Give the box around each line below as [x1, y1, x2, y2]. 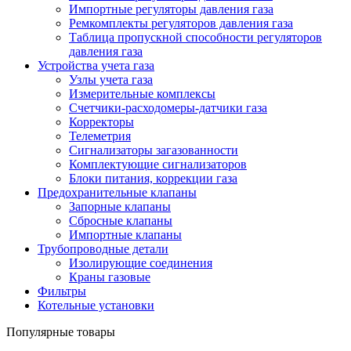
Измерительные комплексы [69, 86, 215, 100]
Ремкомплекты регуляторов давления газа [69, 16, 293, 30]
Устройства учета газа [38, 58, 154, 72]
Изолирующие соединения [69, 255, 212, 270]
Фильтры [38, 284, 86, 298]
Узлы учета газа [69, 72, 153, 86]
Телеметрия [69, 128, 131, 143]
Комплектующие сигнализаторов [69, 157, 247, 171]
